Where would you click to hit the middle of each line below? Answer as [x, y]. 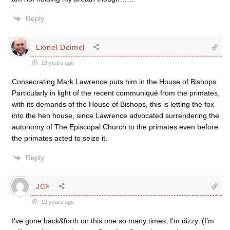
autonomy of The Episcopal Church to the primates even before [115, 127]
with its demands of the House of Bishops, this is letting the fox [113, 104]
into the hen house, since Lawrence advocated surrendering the [116, 116]
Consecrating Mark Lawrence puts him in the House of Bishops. [115, 82]
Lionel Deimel [61, 47]
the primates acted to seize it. [60, 138]
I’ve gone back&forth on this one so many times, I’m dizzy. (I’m [113, 221]
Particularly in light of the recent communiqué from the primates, [116, 93]
